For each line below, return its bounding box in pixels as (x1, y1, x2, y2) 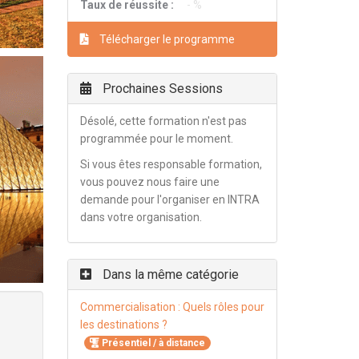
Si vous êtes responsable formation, (79, 158, 262, 171)
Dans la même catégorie (99, 267, 239, 282)
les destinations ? (79, 318, 167, 331)
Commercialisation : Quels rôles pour (79, 301, 264, 313)
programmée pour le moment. (79, 132, 233, 145)
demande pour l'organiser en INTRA (79, 193, 260, 206)
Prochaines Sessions (99, 81, 223, 96)
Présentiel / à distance (99, 337, 205, 349)
